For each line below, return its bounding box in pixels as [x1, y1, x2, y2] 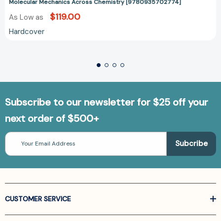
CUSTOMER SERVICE [5, 194, 71, 203]
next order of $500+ [5, 111, 99, 125]
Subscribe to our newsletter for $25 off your [5, 95, 208, 109]
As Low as [9, 12, 45, 22]
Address [5, 141, 29, 149]
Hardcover [9, 26, 44, 37]
